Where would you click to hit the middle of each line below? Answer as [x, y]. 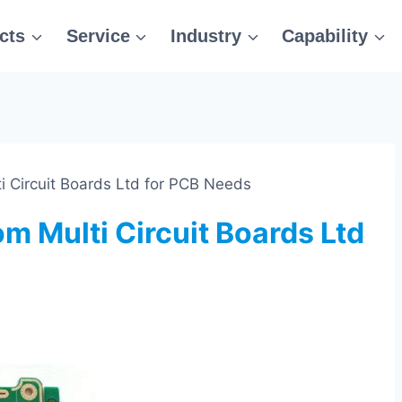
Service [98, 36]
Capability [325, 36]
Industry [205, 36]
